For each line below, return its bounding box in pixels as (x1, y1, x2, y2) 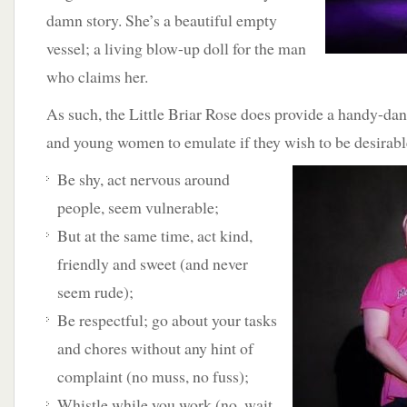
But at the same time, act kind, (57, 224, 253, 246)
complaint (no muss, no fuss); (57, 365, 249, 387)
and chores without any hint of (57, 337, 253, 359)
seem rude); (57, 281, 134, 303)
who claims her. (46, 65, 148, 87)
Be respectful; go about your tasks (57, 309, 277, 331)
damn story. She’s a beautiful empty (46, 9, 277, 31)
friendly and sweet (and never (57, 253, 248, 274)
